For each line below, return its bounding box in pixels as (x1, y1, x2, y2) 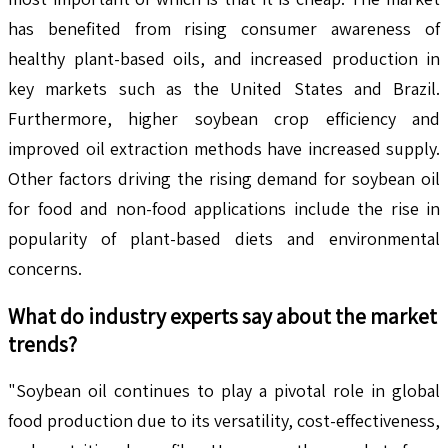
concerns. (8, 256, 82, 280)
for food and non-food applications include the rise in (8, 196, 440, 220)
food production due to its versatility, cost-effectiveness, (8, 408, 440, 432)
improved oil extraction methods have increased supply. (8, 136, 440, 160)
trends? (8, 329, 77, 358)
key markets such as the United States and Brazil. (8, 76, 440, 100)
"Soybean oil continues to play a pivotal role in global (8, 378, 440, 402)
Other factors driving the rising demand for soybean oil (8, 166, 440, 190)
